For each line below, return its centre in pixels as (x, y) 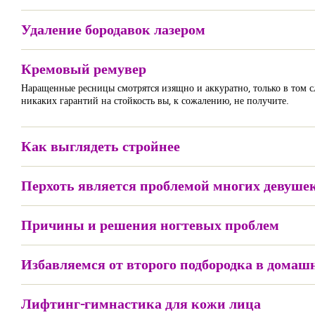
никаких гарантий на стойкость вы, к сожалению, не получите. (155, 100)
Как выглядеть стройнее (101, 146)
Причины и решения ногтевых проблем (150, 225)
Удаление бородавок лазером (113, 29)
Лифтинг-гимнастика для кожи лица (141, 303)
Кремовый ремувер (84, 69)
